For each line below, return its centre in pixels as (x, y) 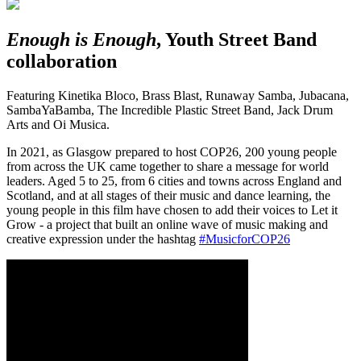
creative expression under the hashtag (103, 239)
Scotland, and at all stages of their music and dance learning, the (168, 195)
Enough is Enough (81, 39)
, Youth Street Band (237, 39)
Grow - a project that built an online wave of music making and (167, 224)
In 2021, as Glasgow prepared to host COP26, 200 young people (172, 151)
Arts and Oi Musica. (58, 124)
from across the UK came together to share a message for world (168, 166)
